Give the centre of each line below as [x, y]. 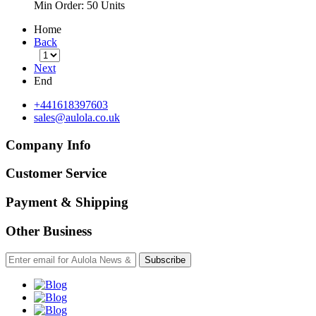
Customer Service [56, 174]
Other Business [49, 231]
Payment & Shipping [67, 202]
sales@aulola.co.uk [77, 117]
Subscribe [165, 260]
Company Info [48, 145]
